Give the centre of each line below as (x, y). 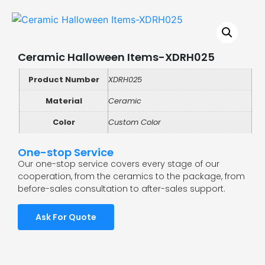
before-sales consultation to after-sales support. (122, 189)
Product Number (64, 80)
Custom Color (135, 122)
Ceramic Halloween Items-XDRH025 (116, 57)
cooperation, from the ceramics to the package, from (131, 177)
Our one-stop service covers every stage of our (119, 164)
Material (64, 101)
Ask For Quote (66, 217)
